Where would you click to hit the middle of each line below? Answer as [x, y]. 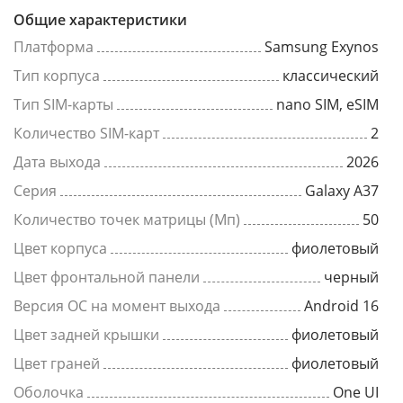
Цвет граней [57, 363]
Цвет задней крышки [86, 335]
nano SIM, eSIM [327, 104]
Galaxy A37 [342, 191]
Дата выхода [57, 162]
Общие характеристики [100, 20]
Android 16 [341, 306]
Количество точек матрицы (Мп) [127, 219]
